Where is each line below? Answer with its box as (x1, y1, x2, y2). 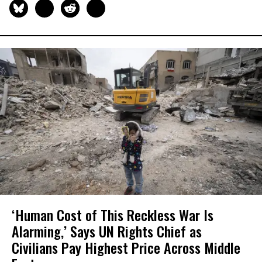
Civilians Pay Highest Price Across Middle (12, 237, 240, 258)
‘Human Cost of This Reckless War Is (12, 204, 213, 226)
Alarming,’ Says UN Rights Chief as (12, 220, 202, 242)
